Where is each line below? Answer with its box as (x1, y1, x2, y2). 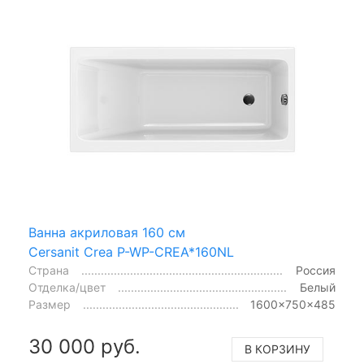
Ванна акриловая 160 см (28, 224, 185, 240)
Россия (296, 263, 336, 277)
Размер (28, 297, 71, 311)
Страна (28, 263, 69, 277)
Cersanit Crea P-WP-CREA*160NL (28, 244, 234, 260)
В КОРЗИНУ (245, 342, 310, 356)
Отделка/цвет (28, 280, 106, 294)
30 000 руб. (28, 335, 141, 358)
